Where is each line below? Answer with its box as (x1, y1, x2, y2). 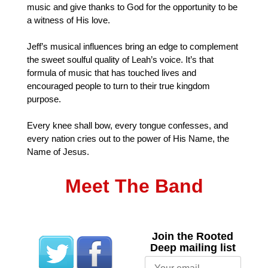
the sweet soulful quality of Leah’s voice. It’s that (27, 54, 214, 65)
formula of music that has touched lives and (27, 67, 196, 78)
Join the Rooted (152, 230, 234, 242)
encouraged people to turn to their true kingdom (27, 80, 210, 91)
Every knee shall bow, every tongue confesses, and (27, 120, 228, 130)
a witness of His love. (27, 14, 110, 25)
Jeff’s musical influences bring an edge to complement (27, 41, 238, 51)
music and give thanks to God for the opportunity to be (27, 1, 237, 12)
